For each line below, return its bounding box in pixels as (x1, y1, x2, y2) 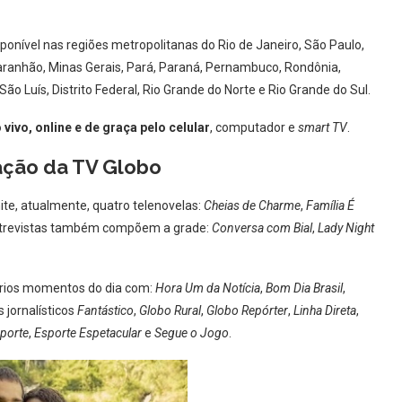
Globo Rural (139, 303, 201, 318)
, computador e (210, 120, 298, 135)
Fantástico (77, 303, 134, 318)
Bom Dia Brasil (266, 281, 343, 295)
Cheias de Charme (204, 198, 301, 213)
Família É (306, 198, 354, 213)
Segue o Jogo (154, 326, 229, 340)
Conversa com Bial (212, 221, 312, 235)
